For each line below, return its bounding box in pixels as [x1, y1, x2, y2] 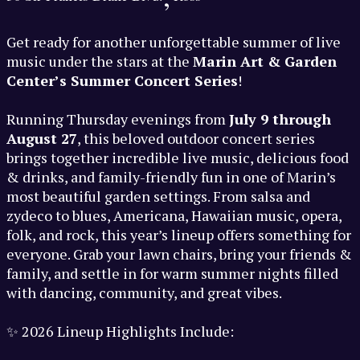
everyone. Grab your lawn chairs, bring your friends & [6, 244, 352, 264]
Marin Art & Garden [193, 51, 337, 72]
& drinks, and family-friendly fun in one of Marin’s [6, 167, 336, 187]
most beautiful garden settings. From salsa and [6, 186, 310, 207]
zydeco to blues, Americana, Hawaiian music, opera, [6, 206, 342, 226]
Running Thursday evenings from [6, 109, 229, 129]
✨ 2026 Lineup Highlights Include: [6, 321, 234, 342]
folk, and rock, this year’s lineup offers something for [6, 225, 351, 245]
